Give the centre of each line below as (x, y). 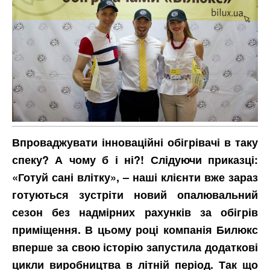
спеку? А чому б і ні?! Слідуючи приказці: (135, 160)
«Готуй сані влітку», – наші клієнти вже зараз (135, 177)
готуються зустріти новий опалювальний (135, 195)
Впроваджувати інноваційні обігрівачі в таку (135, 143)
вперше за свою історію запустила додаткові (135, 247)
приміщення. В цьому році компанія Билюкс (135, 230)
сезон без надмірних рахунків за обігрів (135, 212)
